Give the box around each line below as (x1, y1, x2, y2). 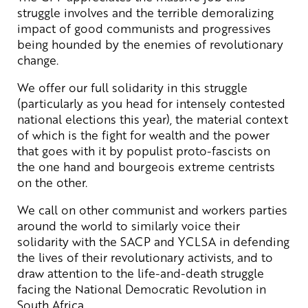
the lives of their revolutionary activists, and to (17, 248, 273, 265)
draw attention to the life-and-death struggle (17, 264, 264, 281)
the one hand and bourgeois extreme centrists (17, 157, 275, 175)
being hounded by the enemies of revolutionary (17, 35, 283, 52)
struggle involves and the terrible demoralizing (17, 3, 274, 21)
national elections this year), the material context (17, 110, 288, 127)
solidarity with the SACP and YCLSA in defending (17, 232, 289, 250)
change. (17, 51, 58, 68)
